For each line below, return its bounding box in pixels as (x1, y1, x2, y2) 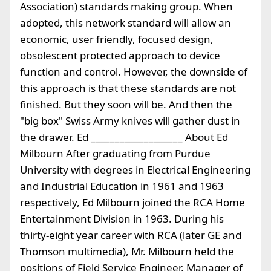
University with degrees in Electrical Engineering (20, 163, 250, 177)
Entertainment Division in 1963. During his (20, 212, 224, 226)
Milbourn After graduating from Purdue (20, 146, 211, 160)
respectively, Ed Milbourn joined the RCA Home (20, 195, 245, 209)
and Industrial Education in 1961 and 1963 (20, 179, 224, 193)
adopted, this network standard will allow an (20, 16, 231, 30)
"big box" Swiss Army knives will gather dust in (20, 114, 240, 128)
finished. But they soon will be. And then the (20, 97, 232, 111)
